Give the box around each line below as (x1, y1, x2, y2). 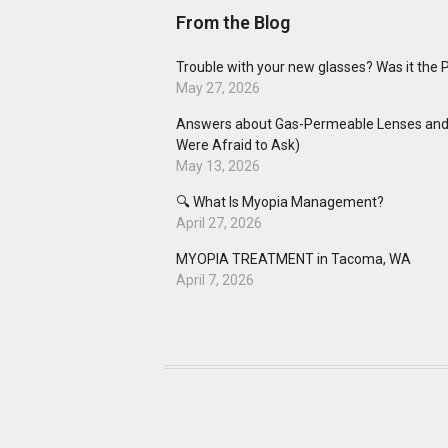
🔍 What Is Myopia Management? (176, 194, 384, 210)
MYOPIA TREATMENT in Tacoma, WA (176, 251, 411, 267)
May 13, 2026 (176, 158, 260, 174)
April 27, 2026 (176, 215, 262, 231)
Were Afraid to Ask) (176, 137, 300, 153)
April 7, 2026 (176, 272, 254, 288)
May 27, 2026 (176, 80, 260, 96)
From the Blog (176, 12, 290, 33)
